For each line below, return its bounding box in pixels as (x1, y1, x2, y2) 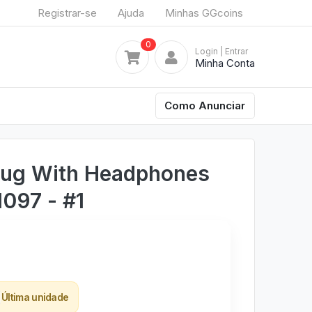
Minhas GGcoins (165, 6, 243, 19)
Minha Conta (195, 56, 255, 70)
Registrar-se (38, 6, 97, 19)
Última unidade (1, 290, 69, 303)
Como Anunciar (164, 98, 246, 112)
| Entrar (220, 45, 248, 56)
